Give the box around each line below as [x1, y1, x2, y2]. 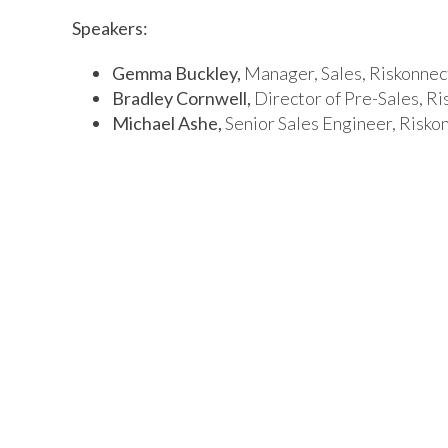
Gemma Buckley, [112, 62, 241, 84]
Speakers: [72, 17, 148, 39]
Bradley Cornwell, [112, 87, 251, 109]
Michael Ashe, [112, 112, 222, 134]
